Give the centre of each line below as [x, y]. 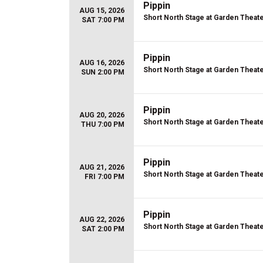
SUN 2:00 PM [103, 72]
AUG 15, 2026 [102, 11]
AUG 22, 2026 [102, 220]
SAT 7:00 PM [103, 20]
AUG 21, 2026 [102, 167]
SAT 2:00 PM [103, 229]
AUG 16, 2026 [102, 63]
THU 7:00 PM [103, 124]
